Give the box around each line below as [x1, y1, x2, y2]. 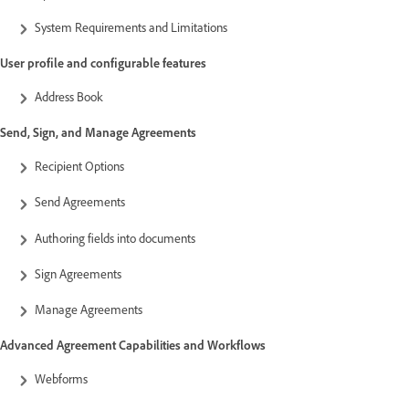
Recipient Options [35, 158, 124, 174]
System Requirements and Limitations [35, 18, 227, 35]
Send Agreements [35, 194, 131, 210]
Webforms [35, 371, 90, 387]
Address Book [35, 88, 103, 104]
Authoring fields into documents [35, 229, 195, 246]
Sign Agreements [35, 265, 121, 281]
